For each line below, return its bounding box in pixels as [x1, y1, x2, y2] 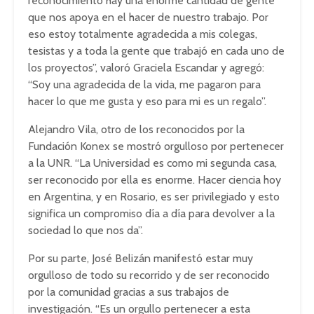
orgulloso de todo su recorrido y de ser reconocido [28, 268, 270, 282]
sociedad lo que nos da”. [28, 224, 143, 237]
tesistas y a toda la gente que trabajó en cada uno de [28, 44, 285, 57]
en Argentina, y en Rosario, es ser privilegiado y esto [28, 190, 280, 203]
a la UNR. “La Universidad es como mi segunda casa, [28, 156, 277, 170]
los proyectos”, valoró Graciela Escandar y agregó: [28, 61, 264, 74]
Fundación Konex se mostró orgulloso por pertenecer [28, 139, 284, 153]
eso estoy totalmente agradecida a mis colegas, [28, 27, 257, 41]
